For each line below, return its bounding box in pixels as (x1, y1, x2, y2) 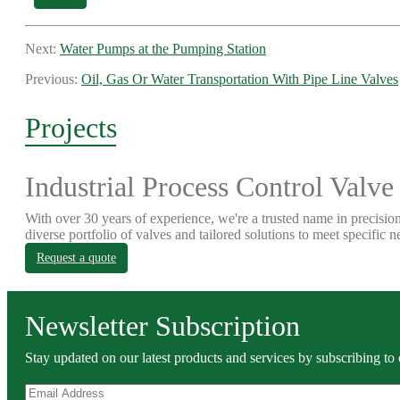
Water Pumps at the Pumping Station (60, 41, 266, 56)
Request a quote (37, 251, 116, 264)
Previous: (25, 71, 81, 87)
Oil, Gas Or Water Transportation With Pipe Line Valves (81, 71, 398, 87)
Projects (25, 112, 117, 144)
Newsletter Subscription (25, 310, 300, 342)
